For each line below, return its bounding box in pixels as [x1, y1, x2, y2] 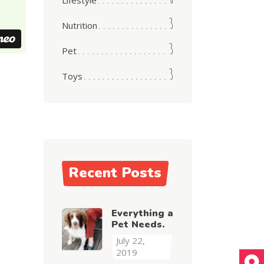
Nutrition [61, 19, 97, 31]
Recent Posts [68, 163, 161, 182]
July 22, [115, 235, 145, 246]
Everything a [111, 207, 173, 220]
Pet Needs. [111, 218, 164, 231]
